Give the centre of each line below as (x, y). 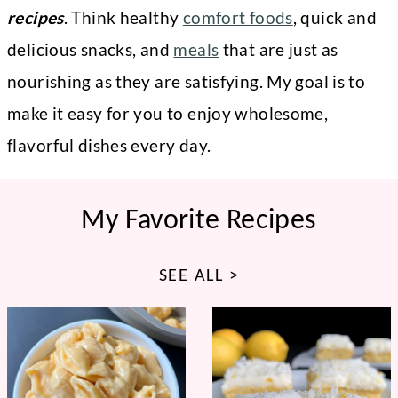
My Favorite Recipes (199, 219)
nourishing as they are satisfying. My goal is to (187, 81)
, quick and (334, 17)
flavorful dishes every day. (109, 145)
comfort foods (238, 17)
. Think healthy (123, 17)
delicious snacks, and (91, 49)
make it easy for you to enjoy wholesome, (168, 113)
